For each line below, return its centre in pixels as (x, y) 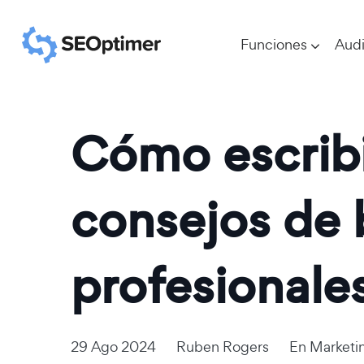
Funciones (274, 44)
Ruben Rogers (223, 346)
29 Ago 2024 (113, 346)
